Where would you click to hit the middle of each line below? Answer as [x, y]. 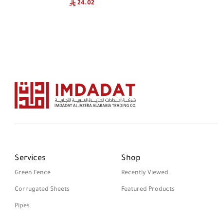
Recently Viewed [145, 173]
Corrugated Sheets [42, 190]
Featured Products [148, 190]
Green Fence [33, 173]
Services [30, 158]
